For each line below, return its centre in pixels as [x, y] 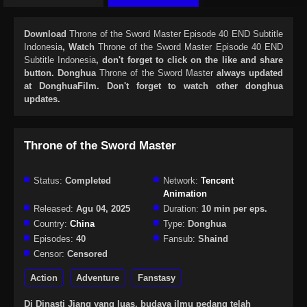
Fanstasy [157, 278]
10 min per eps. [233, 209]
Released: [53, 209]
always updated [248, 73]
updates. [42, 99]
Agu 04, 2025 [102, 209]
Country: [50, 224]
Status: [48, 181]
